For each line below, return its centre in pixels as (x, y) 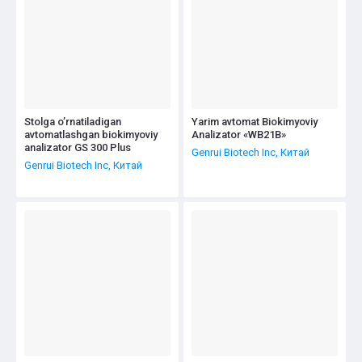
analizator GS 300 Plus (78, 147)
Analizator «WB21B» (239, 134)
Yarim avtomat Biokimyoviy (255, 121)
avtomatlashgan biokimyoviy (91, 134)
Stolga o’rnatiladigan (73, 121)
